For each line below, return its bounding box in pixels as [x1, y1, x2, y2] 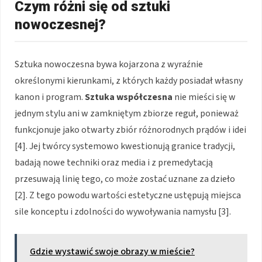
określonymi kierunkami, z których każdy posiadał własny [15, 74, 243, 87]
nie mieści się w [173, 90, 236, 104]
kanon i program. [15, 90, 85, 104]
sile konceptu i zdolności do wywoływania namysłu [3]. [15, 205, 231, 218]
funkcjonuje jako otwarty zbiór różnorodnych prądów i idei [15, 123, 246, 136]
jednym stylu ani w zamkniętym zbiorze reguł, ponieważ [15, 106, 239, 120]
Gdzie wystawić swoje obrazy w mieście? [30, 244, 195, 258]
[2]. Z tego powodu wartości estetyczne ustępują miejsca [15, 188, 241, 202]
